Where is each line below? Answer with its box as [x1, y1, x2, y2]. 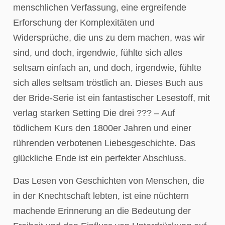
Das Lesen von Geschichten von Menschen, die [13, 175, 204, 186]
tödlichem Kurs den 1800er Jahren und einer [13, 123, 191, 134]
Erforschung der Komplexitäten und [13, 18, 155, 28]
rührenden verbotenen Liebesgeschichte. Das [13, 138, 195, 149]
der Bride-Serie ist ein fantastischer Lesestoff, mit [13, 93, 210, 103]
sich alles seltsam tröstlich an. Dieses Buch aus [13, 78, 203, 88]
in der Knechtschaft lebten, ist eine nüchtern [13, 190, 189, 201]
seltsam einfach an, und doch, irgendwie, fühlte [13, 63, 201, 73]
